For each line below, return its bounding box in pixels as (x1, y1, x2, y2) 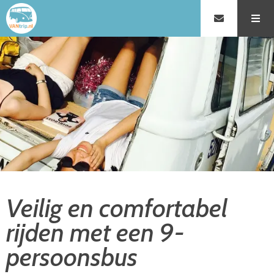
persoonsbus (6, 241, 138, 273)
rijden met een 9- (6, 217, 185, 248)
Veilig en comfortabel (6, 192, 228, 224)
